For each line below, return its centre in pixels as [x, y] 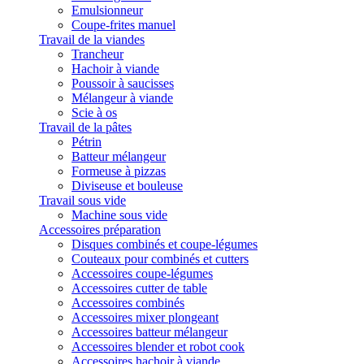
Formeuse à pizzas [119, 171]
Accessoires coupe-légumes [142, 273]
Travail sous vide [82, 200]
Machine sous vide [119, 215]
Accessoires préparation [100, 230]
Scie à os [94, 113]
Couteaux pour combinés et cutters [160, 259]
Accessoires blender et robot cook [158, 347]
